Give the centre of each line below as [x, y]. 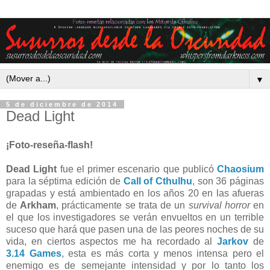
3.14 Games [34, 253]
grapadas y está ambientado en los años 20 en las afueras [135, 193]
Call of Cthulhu [158, 181]
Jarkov [233, 241]
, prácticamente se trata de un [122, 205]
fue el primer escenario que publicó [137, 169]
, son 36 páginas [228, 181]
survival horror [219, 205]
